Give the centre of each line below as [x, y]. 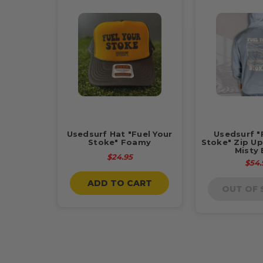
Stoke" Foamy [120, 142]
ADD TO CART [119, 183]
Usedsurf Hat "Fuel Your [119, 134]
